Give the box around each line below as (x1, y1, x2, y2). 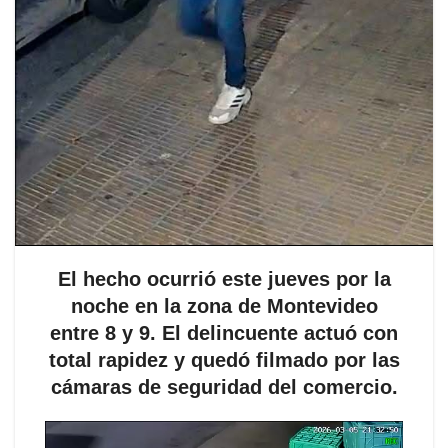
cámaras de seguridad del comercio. (50, 376, 398, 398)
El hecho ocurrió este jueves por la (57, 268, 391, 290)
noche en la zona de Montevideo (70, 295, 378, 317)
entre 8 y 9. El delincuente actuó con (50, 322, 398, 344)
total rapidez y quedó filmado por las (48, 349, 400, 371)
